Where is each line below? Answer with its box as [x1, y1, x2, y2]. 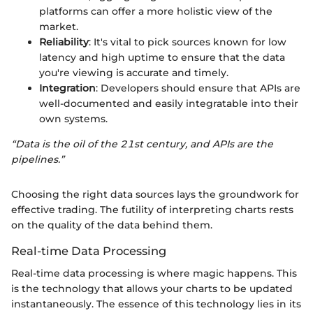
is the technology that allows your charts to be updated [11, 282, 293, 296]
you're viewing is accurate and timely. [39, 66, 228, 80]
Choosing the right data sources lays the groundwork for [11, 188, 299, 201]
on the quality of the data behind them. [11, 219, 212, 232]
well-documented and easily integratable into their [39, 97, 298, 110]
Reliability [39, 36, 89, 49]
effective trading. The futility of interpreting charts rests [11, 203, 293, 217]
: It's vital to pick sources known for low [89, 36, 286, 49]
